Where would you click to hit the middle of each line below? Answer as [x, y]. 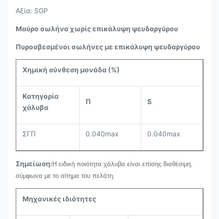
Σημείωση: [34, 164]
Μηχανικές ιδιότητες [59, 199]
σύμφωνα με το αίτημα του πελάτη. [65, 176]
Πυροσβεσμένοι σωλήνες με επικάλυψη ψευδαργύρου [108, 47]
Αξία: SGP [32, 11]
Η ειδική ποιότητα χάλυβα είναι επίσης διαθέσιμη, [122, 164]
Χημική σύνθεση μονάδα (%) [71, 70]
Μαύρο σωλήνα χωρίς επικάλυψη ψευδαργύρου [97, 29]
